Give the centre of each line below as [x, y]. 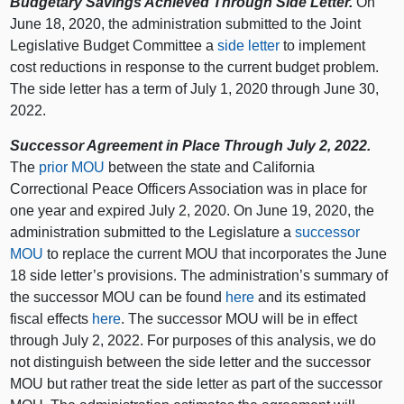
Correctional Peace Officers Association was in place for [189, 188]
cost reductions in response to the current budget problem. [195, 67]
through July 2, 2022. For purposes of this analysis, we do [193, 340]
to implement [323, 45]
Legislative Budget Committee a [114, 45]
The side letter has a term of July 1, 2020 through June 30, [195, 88]
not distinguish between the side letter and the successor [191, 362]
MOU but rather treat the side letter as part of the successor [197, 383]
